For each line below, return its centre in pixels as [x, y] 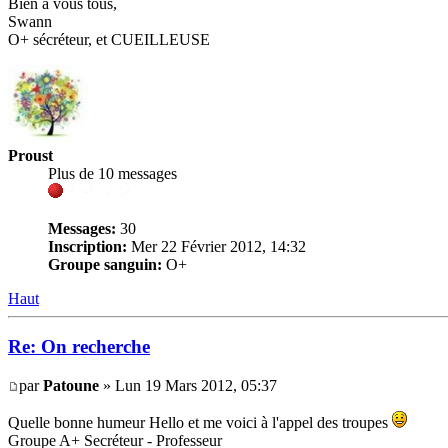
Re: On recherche [79, 347]
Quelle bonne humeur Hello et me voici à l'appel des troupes [200, 422]
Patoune [71, 385]
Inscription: [87, 246]
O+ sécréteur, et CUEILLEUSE [109, 39]
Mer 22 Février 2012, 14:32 [216, 246]
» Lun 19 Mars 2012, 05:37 [188, 385]
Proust [30, 155]
